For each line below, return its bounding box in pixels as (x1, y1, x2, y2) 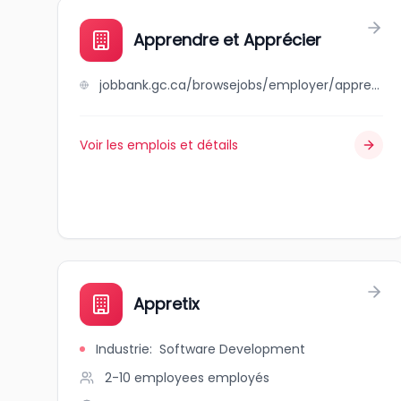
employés (208, 369, 269, 387)
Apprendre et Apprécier (133, 29, 321, 51)
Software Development (159, 340, 305, 358)
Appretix (133, 293, 200, 315)
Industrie (96, 340, 149, 358)
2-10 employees (105, 369, 204, 387)
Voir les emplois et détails (80, 136, 238, 154)
